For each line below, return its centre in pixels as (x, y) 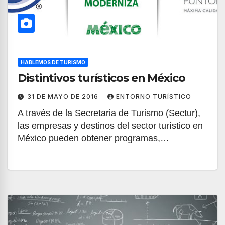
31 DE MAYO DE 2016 (64, 97)
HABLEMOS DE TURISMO (53, 62)
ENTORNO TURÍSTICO (154, 97)
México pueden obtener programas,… (93, 138)
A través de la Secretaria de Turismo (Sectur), (109, 113)
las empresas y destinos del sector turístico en (110, 126)
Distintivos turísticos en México (101, 78)
